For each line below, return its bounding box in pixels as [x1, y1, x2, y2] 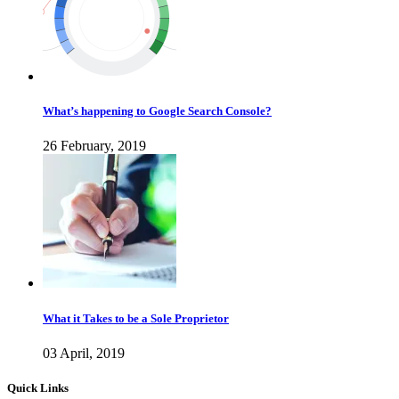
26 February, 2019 [43, 138, 146, 154]
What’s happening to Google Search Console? [43, 104, 272, 118]
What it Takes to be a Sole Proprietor [43, 311, 229, 325]
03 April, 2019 [43, 345, 125, 361]
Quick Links [7, 380, 69, 395]
